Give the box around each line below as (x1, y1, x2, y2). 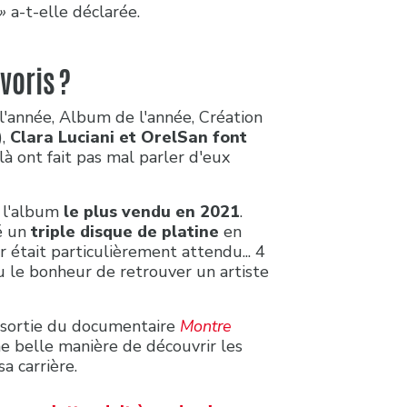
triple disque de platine (31, 220, 223, 243)
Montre (180, 314, 232, 337)
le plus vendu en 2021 (64, 200, 240, 223)
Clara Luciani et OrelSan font (10, 125, 247, 148)
